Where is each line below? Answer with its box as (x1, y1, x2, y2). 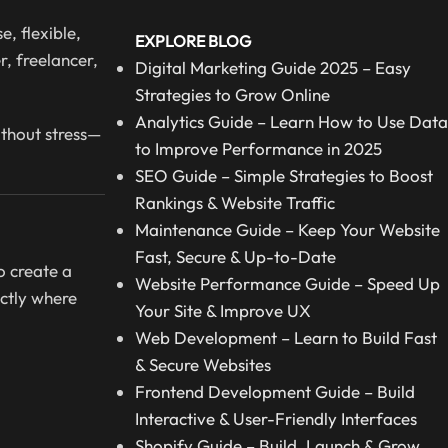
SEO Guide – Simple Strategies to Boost (134, 165, 433, 187)
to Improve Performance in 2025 (134, 138, 382, 160)
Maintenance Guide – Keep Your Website (134, 219, 440, 241)
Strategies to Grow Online (134, 84, 330, 106)
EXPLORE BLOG (134, 31, 251, 52)
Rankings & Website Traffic (134, 192, 335, 214)
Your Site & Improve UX (134, 300, 311, 322)
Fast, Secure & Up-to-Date (134, 246, 336, 268)
